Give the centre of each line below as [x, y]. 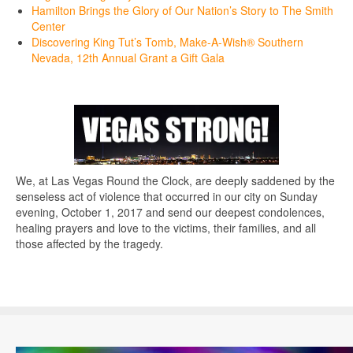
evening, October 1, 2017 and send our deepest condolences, [170, 212]
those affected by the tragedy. [89, 243]
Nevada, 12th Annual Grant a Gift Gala [128, 57]
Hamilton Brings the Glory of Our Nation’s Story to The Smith [182, 10]
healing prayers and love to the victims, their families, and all [166, 227]
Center [48, 26]
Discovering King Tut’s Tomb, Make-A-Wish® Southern [167, 41]
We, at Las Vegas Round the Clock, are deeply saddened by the [175, 180]
